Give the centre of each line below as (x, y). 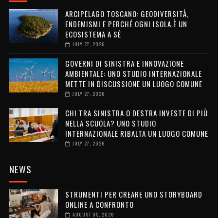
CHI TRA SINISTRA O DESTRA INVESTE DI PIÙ (136, 113)
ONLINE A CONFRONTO (99, 204)
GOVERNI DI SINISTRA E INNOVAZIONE (124, 63)
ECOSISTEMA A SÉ (93, 34)
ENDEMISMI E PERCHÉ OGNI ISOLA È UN (126, 24)
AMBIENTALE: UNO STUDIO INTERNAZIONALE (133, 73)
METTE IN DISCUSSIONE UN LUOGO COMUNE (134, 83)
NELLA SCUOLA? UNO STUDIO (110, 123)
